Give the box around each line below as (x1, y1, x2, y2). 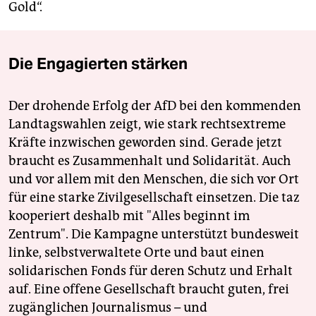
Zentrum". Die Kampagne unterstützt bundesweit (8, 226, 299, 243)
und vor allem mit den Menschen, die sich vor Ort (8, 171, 299, 188)
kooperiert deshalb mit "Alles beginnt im (8, 208, 250, 224)
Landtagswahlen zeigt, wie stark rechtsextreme (8, 116, 286, 133)
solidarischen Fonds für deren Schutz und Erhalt (8, 263, 293, 279)
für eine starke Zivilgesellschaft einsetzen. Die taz (8, 190, 300, 206)
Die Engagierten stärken (8, 54, 188, 74)
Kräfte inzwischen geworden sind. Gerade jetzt (8, 135, 282, 151)
